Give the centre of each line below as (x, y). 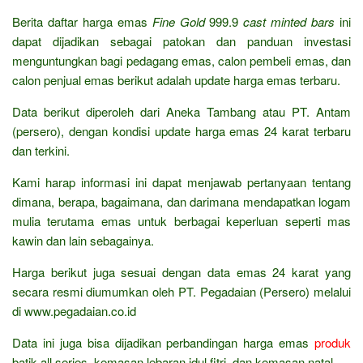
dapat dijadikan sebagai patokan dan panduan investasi (181, 41)
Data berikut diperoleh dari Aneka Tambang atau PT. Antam (181, 112)
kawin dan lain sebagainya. (83, 241)
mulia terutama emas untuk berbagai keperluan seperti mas (181, 221)
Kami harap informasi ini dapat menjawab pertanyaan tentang (181, 182)
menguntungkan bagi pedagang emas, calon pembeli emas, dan (181, 61)
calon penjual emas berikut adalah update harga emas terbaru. (176, 80)
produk (333, 343)
